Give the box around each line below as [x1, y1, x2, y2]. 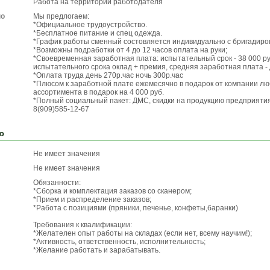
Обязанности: [33, 178, 81, 187]
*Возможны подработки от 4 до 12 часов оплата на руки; [33, 46, 227, 54]
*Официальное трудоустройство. [33, 20, 147, 29]
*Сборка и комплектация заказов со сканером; [33, 187, 192, 195]
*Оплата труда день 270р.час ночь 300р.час [33, 71, 183, 80]
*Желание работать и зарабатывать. [33, 246, 160, 254]
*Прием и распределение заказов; [33, 195, 151, 204]
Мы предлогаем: [33, 12, 89, 20]
